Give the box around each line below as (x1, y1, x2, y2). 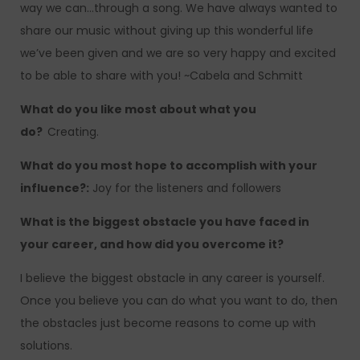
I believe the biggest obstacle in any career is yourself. (20, 270, 325, 287)
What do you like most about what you (20, 101, 256, 118)
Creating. (47, 124, 102, 141)
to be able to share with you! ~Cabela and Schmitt (20, 67, 303, 84)
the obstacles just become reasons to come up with (20, 315, 316, 332)
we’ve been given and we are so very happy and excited (20, 45, 336, 62)
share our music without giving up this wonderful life (20, 22, 313, 39)
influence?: (20, 180, 89, 197)
